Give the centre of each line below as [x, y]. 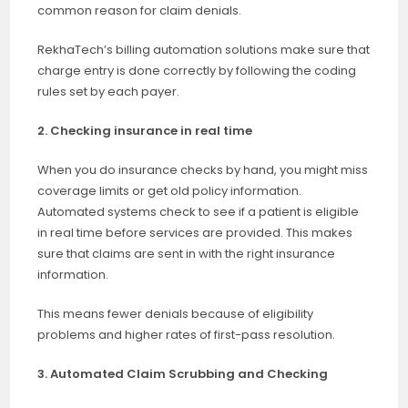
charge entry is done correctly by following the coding [197, 71]
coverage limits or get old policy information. [170, 191]
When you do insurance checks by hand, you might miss [203, 170]
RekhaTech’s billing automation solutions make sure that [204, 50]
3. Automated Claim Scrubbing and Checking [183, 374]
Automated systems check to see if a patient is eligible [199, 212]
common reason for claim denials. [140, 10]
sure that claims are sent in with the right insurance [187, 254]
